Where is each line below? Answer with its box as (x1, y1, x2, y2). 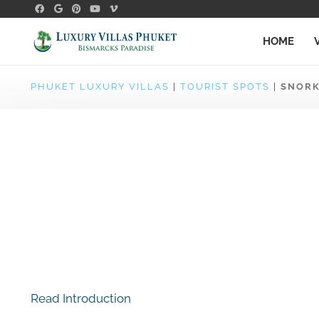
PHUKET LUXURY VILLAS (30, 81, 169, 92)
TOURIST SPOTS (179, 81, 270, 92)
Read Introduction (30, 291, 131, 305)
